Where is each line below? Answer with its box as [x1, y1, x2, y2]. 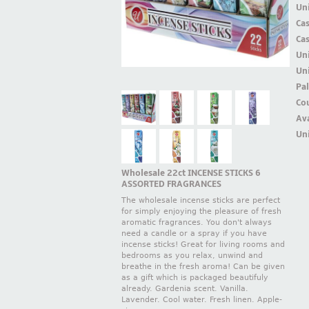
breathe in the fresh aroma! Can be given [121, 262, 285, 272]
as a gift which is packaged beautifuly [121, 273, 268, 283]
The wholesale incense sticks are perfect [121, 196, 280, 206]
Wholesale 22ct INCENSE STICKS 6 [121, 167, 261, 179]
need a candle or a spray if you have [121, 229, 267, 239]
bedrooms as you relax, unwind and [121, 251, 263, 261]
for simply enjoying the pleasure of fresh [121, 207, 281, 217]
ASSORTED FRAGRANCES [121, 178, 221, 190]
